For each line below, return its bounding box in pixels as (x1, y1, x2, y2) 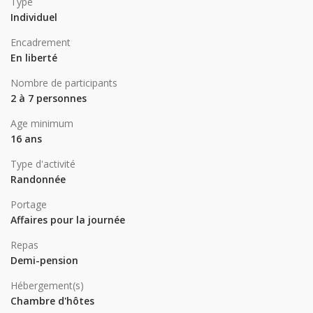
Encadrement (10, 36, 71, 50)
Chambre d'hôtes (10, 294, 94, 308)
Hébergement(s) (10, 279, 84, 293)
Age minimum (10, 117, 73, 131)
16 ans (10, 132, 42, 146)
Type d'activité (10, 157, 75, 171)
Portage (10, 198, 47, 212)
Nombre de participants (10, 76, 117, 90)
